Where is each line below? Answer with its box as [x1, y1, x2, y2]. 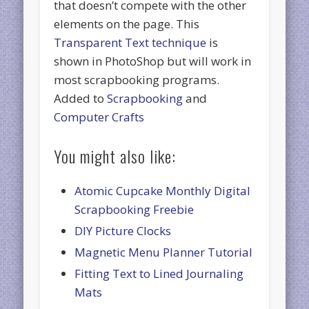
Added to [54, 90, 108, 106]
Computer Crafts [54, 108, 145, 125]
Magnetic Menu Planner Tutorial [74, 243, 253, 260]
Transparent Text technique [54, 34, 207, 50]
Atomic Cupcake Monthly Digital [74, 182, 251, 199]
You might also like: [54, 143, 177, 168]
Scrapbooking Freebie [74, 201, 195, 217]
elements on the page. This [54, 15, 200, 32]
